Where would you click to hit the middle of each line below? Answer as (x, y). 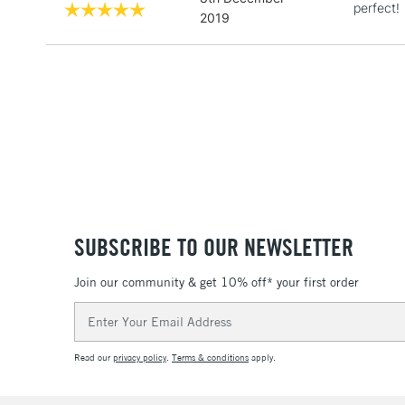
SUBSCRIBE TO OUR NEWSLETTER (214, 248)
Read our (94, 358)
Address (99, 331)
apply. (262, 358)
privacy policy (140, 358)
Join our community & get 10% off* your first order (217, 282)
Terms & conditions (210, 358)
